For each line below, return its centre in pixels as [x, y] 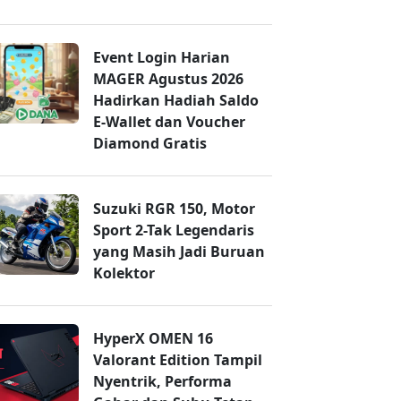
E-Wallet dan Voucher [169, 122]
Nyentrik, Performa [162, 382]
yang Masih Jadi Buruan [179, 252]
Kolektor [124, 273]
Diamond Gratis [150, 144]
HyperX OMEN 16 [153, 339]
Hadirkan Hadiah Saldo [176, 101]
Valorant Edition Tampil [178, 360]
